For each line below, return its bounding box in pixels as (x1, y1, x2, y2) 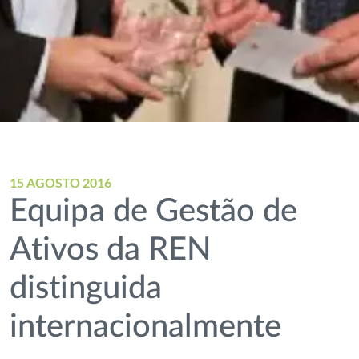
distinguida (10, 272, 163, 305)
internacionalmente (10, 311, 282, 343)
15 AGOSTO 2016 (10, 175, 112, 190)
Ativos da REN (10, 234, 212, 266)
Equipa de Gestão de (10, 196, 298, 228)
